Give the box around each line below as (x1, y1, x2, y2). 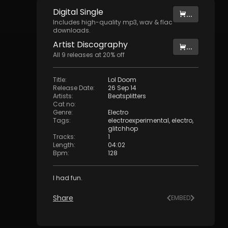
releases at (66, 50, 103, 59)
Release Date (53, 83, 93, 92)
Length (53, 140, 74, 149)
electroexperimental (108, 116, 169, 125)
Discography (75, 39, 128, 50)
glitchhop (108, 124, 138, 133)
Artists (53, 92, 72, 100)
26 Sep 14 (108, 83, 136, 92)
